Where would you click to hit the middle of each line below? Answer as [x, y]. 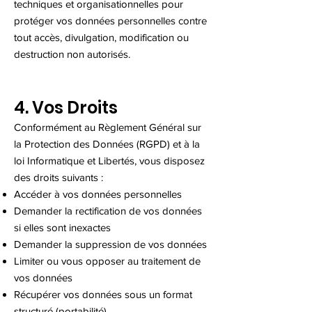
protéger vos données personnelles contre [110, 21]
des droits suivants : [58, 177]
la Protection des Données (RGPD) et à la [107, 144]
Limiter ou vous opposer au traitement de [107, 261]
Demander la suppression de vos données [110, 244]
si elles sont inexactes [62, 227]
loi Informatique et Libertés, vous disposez [109, 161]
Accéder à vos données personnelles [98, 194]
